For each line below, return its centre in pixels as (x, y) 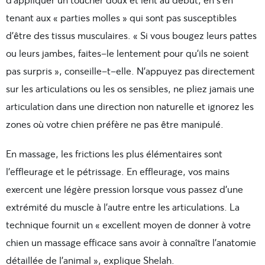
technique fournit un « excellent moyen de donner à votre (128, 225)
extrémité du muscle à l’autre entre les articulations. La (123, 207)
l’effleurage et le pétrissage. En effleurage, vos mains (118, 172)
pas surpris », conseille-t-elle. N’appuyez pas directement (130, 71)
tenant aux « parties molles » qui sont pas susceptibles (121, 18)
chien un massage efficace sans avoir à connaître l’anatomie (131, 243)
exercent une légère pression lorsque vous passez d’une (125, 189)
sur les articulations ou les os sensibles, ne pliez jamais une (130, 89)
